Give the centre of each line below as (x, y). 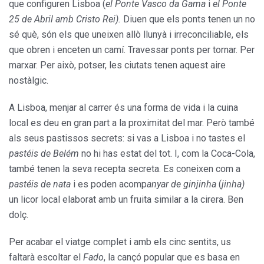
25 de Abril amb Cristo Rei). (66, 19)
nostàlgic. (29, 81)
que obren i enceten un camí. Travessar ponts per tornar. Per (132, 50)
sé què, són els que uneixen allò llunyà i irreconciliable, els (129, 35)
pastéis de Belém (44, 154)
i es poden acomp (109, 184)
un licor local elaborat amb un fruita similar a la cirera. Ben (126, 200)
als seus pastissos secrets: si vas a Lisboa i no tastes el (127, 138)
